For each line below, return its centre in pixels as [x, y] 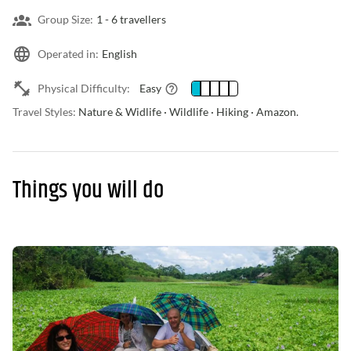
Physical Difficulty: [84, 88]
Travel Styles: [44, 112]
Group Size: [65, 19]
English [119, 54]
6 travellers [139, 19]
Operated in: [68, 54]
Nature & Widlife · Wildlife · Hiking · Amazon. [187, 112]
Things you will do [88, 191]
